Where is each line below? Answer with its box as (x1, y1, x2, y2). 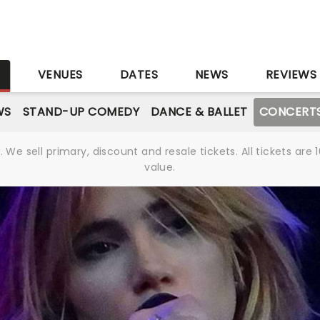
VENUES (37, 66, 83, 83)
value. (144, 160, 176, 174)
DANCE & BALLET (150, 104, 248, 120)
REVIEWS (265, 66, 317, 83)
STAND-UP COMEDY (22, 104, 139, 120)
